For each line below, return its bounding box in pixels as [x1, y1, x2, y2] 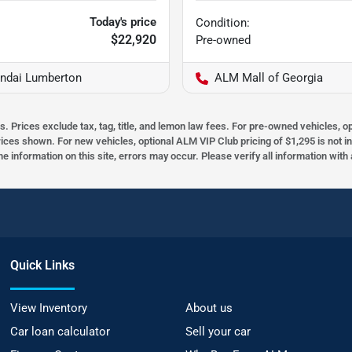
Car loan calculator [10, 324, 111, 339]
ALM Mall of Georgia [214, 71, 323, 86]
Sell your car [185, 324, 251, 339]
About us [185, 301, 233, 316]
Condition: [196, 16, 250, 31]
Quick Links [10, 258, 75, 273]
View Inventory [10, 301, 88, 316]
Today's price [90, 15, 156, 30]
